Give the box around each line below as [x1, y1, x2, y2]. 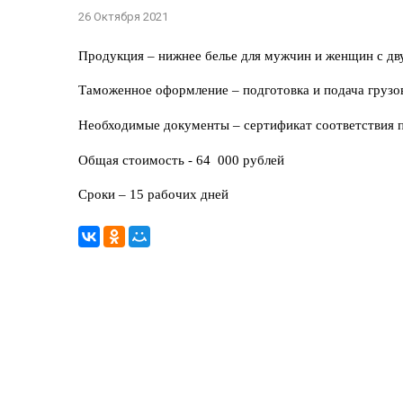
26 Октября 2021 [78, 9, 168, 23]
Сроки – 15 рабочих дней [78, 187, 228, 202]
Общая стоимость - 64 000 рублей [78, 152, 284, 167]
